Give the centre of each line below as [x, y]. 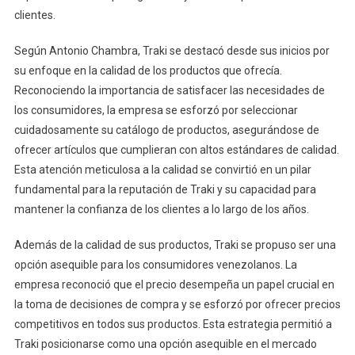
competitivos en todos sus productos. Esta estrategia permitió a [173, 324]
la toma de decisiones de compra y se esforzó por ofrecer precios [177, 305]
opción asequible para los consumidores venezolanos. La [155, 265]
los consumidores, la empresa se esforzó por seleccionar [156, 111]
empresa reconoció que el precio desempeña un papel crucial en [174, 285]
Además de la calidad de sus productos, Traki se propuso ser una [175, 245]
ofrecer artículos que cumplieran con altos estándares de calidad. [176, 150]
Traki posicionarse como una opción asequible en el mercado [165, 344]
